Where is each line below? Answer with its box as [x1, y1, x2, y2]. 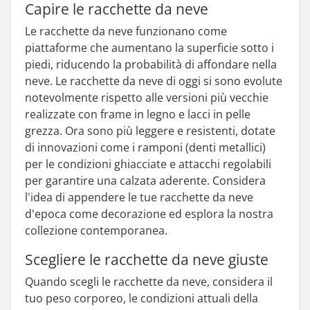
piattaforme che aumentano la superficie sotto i [25, 40, 274, 55]
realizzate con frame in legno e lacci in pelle [25, 107, 250, 122]
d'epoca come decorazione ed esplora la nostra [25, 206, 273, 221]
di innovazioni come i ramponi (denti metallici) [25, 140, 266, 155]
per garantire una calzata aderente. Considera [25, 173, 266, 188]
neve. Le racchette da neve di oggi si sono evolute [25, 73, 282, 89]
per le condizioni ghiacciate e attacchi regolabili [25, 156, 271, 172]
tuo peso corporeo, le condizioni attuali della [25, 291, 258, 306]
